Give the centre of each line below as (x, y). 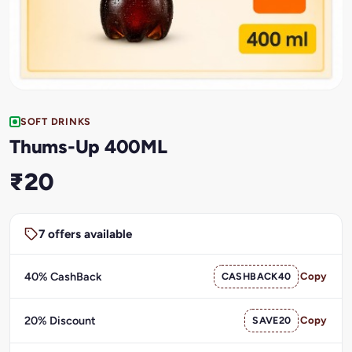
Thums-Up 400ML (88, 146)
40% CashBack (62, 276)
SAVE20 (272, 320)
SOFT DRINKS (56, 121)
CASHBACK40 (256, 276)
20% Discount (60, 320)
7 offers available (85, 234)
